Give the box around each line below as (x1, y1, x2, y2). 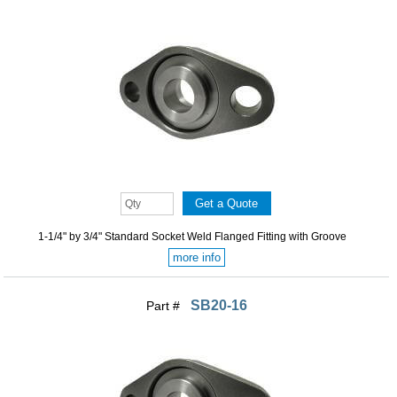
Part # (145, 298, 183, 313)
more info (172, 250, 221, 264)
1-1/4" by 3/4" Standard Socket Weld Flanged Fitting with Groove (38, 230, 347, 243)
